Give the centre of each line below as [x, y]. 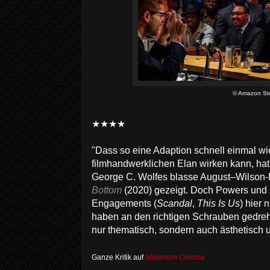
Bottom [107, 190]
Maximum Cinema [175, 258]
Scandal [174, 203]
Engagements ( [124, 203]
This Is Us [218, 203]
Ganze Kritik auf [118, 258]
